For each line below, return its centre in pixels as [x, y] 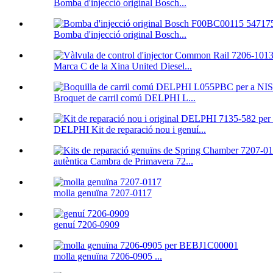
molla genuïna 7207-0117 [103, 193]
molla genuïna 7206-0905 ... [108, 257]
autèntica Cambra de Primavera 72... [123, 161]
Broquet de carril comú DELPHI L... [125, 98]
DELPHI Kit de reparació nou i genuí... [130, 130]
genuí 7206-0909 [87, 225]
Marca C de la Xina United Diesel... [123, 66]
